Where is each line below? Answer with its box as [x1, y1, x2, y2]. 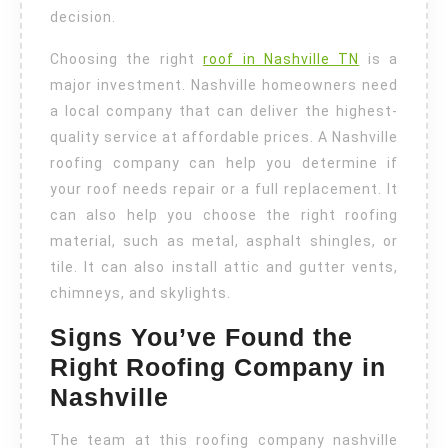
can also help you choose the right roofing [50, 207, 398, 224]
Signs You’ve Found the [50, 323, 353, 352]
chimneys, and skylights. [50, 285, 231, 302]
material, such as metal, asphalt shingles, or [50, 233, 398, 250]
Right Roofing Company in [50, 353, 386, 382]
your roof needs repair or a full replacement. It [50, 181, 398, 198]
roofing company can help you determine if [50, 155, 398, 172]
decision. [50, 9, 116, 26]
